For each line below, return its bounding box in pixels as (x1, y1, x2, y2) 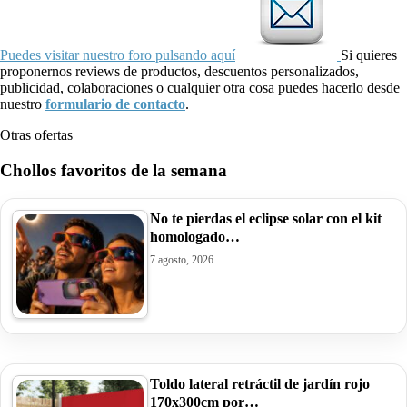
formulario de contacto (45, 96, 185, 113)
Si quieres (341, 47, 397, 64)
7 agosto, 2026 (150, 253, 213, 266)
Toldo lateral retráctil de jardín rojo (150, 375, 370, 392)
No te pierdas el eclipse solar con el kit (150, 210, 382, 226)
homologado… (150, 228, 240, 244)
